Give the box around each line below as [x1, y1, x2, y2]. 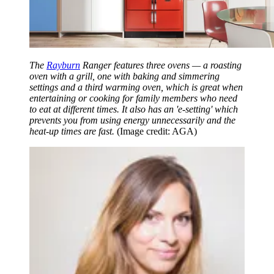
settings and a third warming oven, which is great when [29, 82, 243, 93]
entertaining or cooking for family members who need [29, 93, 237, 104]
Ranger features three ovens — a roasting [80, 60, 242, 71]
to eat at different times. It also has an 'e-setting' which [29, 104, 238, 115]
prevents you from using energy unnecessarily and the [29, 115, 235, 126]
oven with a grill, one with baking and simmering [29, 71, 220, 82]
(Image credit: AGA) [117, 126, 197, 137]
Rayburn [46, 60, 80, 71]
